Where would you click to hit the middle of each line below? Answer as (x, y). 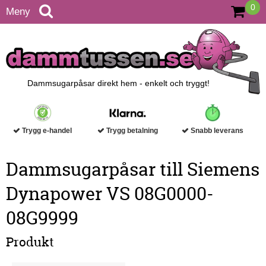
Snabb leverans (216, 131)
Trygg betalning (132, 131)
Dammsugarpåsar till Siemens (133, 170)
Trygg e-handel (46, 131)
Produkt (30, 242)
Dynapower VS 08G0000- (110, 194)
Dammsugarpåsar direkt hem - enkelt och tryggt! (118, 83)
